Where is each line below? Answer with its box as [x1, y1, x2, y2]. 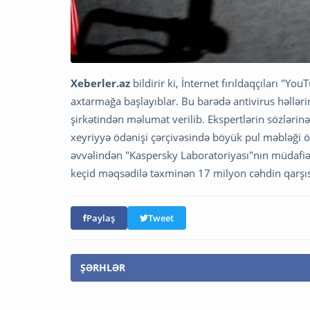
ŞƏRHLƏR [80, 261, 125, 275]
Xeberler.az [71, 76, 130, 91]
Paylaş [86, 212, 115, 225]
